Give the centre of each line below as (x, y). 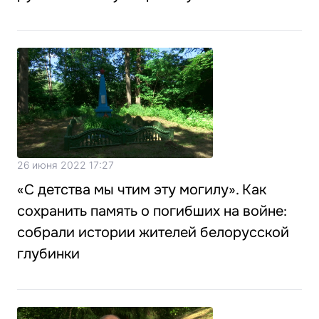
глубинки (48, 253)
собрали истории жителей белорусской (153, 232)
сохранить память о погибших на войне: (152, 211)
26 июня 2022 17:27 (66, 164)
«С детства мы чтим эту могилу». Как (142, 189)
